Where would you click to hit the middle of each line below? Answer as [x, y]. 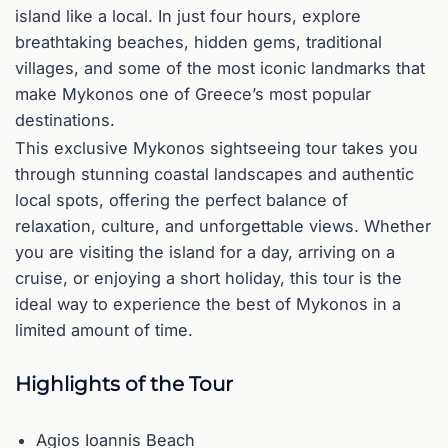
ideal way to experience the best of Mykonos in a [208, 303]
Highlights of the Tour [124, 384]
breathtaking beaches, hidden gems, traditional [198, 42]
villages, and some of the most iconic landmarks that [220, 68]
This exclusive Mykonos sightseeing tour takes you [216, 147]
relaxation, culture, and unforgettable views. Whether [223, 225]
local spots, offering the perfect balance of [181, 199]
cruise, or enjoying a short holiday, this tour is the [208, 277]
